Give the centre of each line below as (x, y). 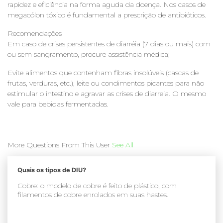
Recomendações (35, 33)
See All (123, 145)
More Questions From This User (60, 145)
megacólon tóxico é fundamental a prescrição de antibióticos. (107, 15)
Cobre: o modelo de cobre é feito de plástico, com (97, 185)
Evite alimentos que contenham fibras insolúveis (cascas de (103, 72)
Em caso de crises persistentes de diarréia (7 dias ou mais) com (109, 44)
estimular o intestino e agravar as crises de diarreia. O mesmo (107, 93)
